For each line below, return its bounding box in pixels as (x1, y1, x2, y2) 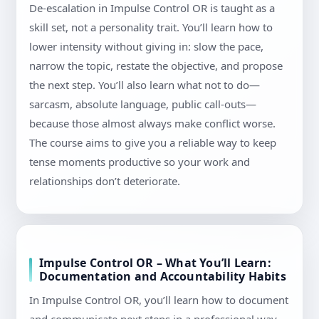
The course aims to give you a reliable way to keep (29, 135, 276, 150)
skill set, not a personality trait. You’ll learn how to (29, 20, 273, 35)
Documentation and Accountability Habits (39, 268, 286, 285)
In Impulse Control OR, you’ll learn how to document (29, 293, 288, 308)
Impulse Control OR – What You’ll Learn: (39, 255, 271, 271)
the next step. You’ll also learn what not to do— (29, 78, 260, 93)
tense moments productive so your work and (29, 155, 250, 169)
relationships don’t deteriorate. (29, 174, 180, 189)
